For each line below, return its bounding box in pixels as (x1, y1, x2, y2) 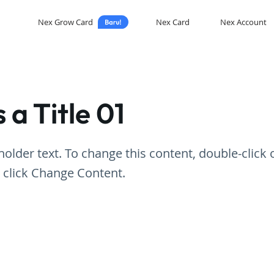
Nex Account (220, 17, 267, 28)
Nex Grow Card (37, 17, 93, 28)
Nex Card (156, 17, 190, 28)
